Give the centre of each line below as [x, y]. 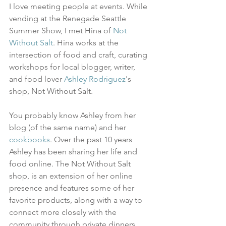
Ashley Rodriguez [95, 79]
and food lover [37, 79]
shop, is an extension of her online [72, 176]
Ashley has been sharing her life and [74, 151]
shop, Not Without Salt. [51, 91]
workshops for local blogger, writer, [73, 67]
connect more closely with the [64, 212]
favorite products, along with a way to [77, 200]
